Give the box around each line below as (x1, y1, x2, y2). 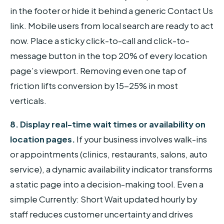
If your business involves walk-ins (75, 134, 207, 145)
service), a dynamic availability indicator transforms (10, 164, 212, 175)
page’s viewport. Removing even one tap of (10, 65, 186, 76)
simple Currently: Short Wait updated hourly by (10, 194, 197, 205)
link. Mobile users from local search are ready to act (10, 20, 213, 31)
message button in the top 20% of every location (10, 50, 207, 61)
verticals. (10, 95, 46, 106)
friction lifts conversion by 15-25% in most (10, 80, 178, 91)
